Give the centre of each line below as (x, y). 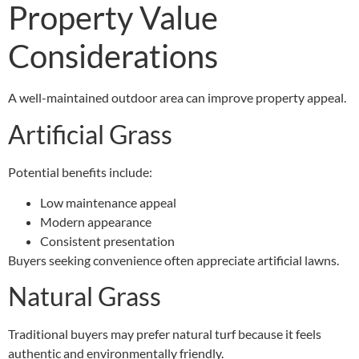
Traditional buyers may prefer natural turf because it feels (165, 334)
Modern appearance (96, 221)
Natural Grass (85, 296)
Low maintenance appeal (108, 202)
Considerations (113, 56)
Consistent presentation (107, 240)
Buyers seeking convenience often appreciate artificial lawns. (173, 260)
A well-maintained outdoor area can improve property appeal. (177, 98)
